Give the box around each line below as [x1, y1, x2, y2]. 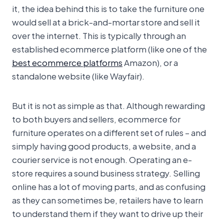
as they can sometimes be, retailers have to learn [12, 192, 203, 207]
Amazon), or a [122, 55, 178, 69]
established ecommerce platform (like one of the [12, 41, 207, 56]
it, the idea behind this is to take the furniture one [12, 1, 204, 15]
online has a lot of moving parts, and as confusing [12, 179, 205, 193]
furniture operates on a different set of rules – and [12, 125, 206, 139]
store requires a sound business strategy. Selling [12, 165, 200, 180]
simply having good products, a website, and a [12, 138, 196, 153]
